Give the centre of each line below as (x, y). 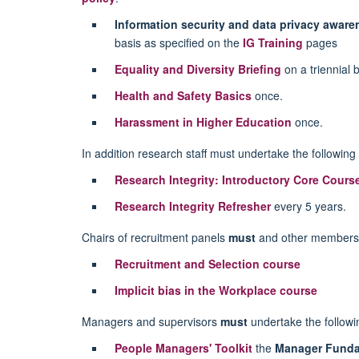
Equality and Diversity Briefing (198, 69)
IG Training (272, 42)
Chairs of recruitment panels (155, 237)
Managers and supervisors (151, 321)
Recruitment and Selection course (207, 263)
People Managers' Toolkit (183, 347)
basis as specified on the (178, 42)
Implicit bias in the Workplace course (216, 290)
